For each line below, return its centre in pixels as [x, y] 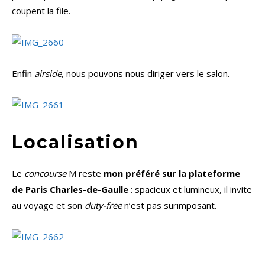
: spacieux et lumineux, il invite [190, 190]
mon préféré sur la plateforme [172, 174]
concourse [45, 174]
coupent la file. [41, 11]
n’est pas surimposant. [169, 206]
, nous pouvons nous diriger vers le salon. [146, 74]
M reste [85, 174]
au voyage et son [48, 206]
